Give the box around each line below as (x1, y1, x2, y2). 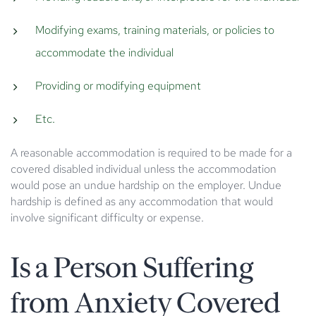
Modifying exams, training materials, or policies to (35, 22, 274, 37)
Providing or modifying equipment (35, 78, 201, 93)
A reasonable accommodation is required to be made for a (11, 145, 292, 160)
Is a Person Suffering (11, 253, 253, 282)
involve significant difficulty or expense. (11, 209, 204, 225)
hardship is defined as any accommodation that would (11, 193, 273, 209)
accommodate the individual (35, 44, 174, 60)
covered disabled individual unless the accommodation (11, 161, 276, 176)
